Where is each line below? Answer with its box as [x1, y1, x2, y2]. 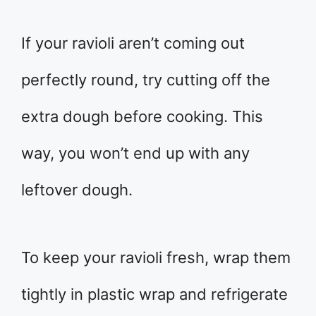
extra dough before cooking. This [21, 107, 263, 126]
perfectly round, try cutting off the [21, 70, 270, 89]
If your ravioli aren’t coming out [21, 33, 245, 52]
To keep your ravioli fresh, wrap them [21, 248, 291, 267]
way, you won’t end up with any [21, 143, 250, 162]
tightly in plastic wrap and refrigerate [21, 284, 288, 303]
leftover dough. [21, 180, 133, 199]
